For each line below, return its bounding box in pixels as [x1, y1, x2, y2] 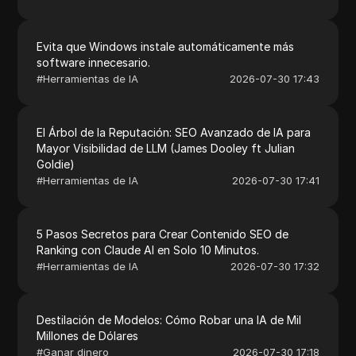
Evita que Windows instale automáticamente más [37, 39, 295, 53]
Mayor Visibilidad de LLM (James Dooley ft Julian [37, 141, 296, 155]
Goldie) [37, 157, 75, 171]
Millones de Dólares [37, 328, 139, 342]
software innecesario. [37, 55, 151, 69]
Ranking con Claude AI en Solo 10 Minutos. [37, 242, 260, 257]
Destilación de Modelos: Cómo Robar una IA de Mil [37, 312, 302, 327]
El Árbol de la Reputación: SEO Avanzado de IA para [37, 125, 311, 139]
